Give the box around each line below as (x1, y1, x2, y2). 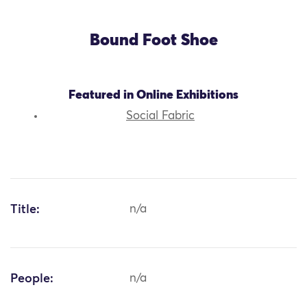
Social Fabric (126, 110, 195, 123)
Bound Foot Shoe (89, 32, 218, 49)
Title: (10, 204, 40, 217)
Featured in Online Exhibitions (69, 89, 238, 102)
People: (10, 273, 53, 286)
